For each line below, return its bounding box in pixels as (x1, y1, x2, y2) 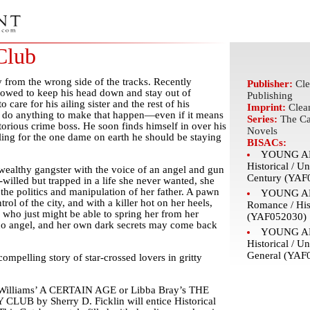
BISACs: (246, 137, 286, 148)
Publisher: (246, 78, 295, 89)
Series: (246, 113, 280, 125)
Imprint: (246, 102, 289, 113)
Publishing (246, 90, 293, 101)
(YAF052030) (246, 211, 307, 222)
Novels (246, 125, 277, 136)
